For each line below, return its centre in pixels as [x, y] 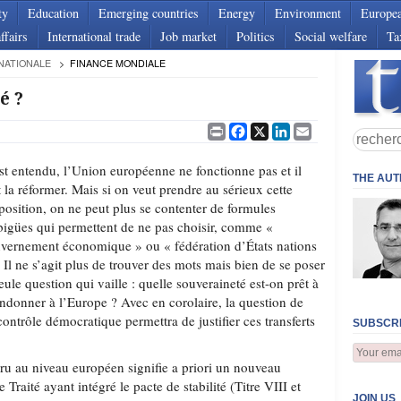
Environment [308, 13]
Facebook [274, 128]
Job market [188, 36]
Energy [237, 13]
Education [53, 13]
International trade [94, 36]
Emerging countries [149, 13]
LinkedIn [316, 128]
